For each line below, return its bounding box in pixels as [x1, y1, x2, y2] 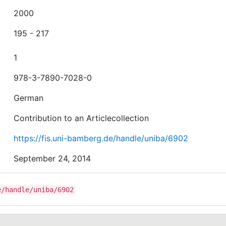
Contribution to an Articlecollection [14, 112, 149, 123]
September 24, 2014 [14, 153, 91, 163]
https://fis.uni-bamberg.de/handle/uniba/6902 [14, 133, 189, 143]
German [14, 92, 44, 103]
